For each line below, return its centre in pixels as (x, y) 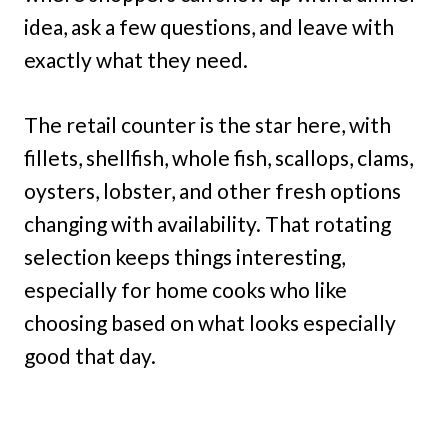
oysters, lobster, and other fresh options (212, 191)
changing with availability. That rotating (207, 224)
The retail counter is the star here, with (207, 125)
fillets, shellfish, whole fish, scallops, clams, (218, 158)
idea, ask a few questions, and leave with (209, 27)
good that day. (90, 356)
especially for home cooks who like (185, 290)
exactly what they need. (136, 60)
